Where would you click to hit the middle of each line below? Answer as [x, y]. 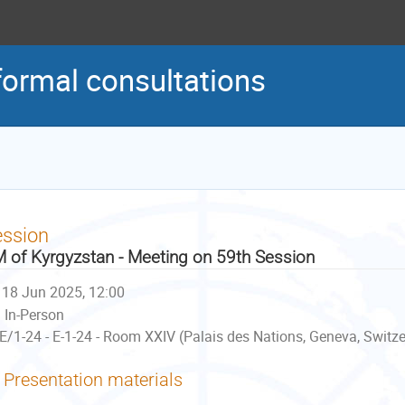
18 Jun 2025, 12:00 [64, 292]
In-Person [34, 315]
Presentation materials [93, 380]
